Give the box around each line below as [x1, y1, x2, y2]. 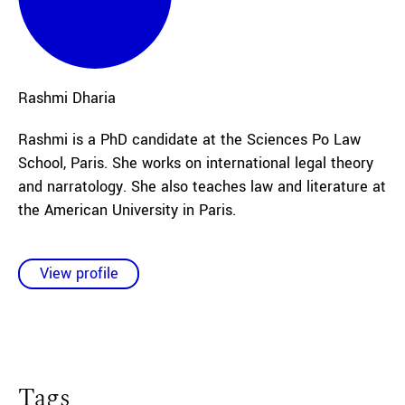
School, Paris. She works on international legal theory [18, 153, 373, 174]
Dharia [72, 88, 116, 108]
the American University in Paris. [18, 200, 236, 221]
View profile [39, 263, 118, 284]
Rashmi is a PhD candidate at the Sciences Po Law [18, 129, 361, 150]
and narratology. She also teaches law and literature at [18, 176, 386, 197]
